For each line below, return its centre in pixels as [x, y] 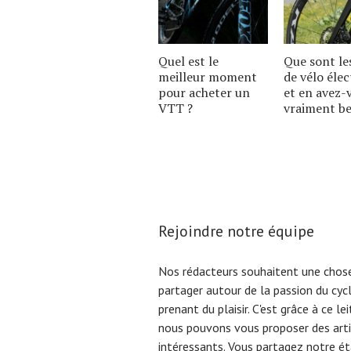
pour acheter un [204, 92]
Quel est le [188, 61]
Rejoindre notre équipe [236, 231]
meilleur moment [208, 77]
